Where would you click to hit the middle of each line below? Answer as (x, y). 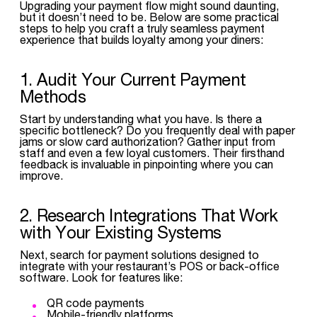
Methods (53, 96)
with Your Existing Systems (121, 232)
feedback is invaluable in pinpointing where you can (146, 164)
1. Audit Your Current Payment (133, 79)
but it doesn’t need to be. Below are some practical (149, 17)
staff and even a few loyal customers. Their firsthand (152, 152)
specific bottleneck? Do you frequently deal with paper (157, 130)
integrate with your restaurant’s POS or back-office (150, 266)
